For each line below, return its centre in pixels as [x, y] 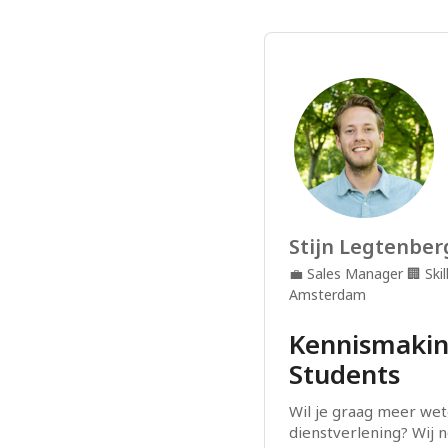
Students [344, 374]
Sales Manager [355, 273]
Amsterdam [327, 294]
